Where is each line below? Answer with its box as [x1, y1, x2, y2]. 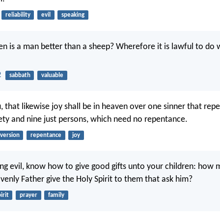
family [48, 192, 64, 199]
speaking [61, 12, 84, 19]
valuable [41, 72, 63, 79]
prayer [19, 192, 37, 199]
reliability [5, 12, 30, 19]
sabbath [9, 72, 30, 79]
